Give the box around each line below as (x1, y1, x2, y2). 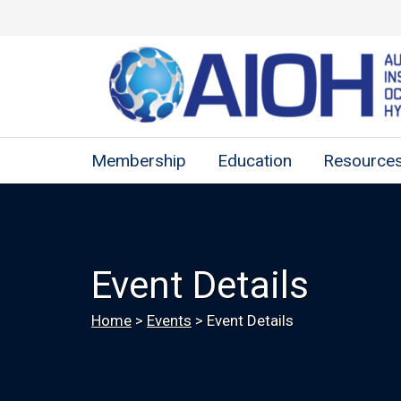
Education (218, 150, 292, 171)
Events (147, 311, 192, 329)
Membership (91, 150, 186, 171)
